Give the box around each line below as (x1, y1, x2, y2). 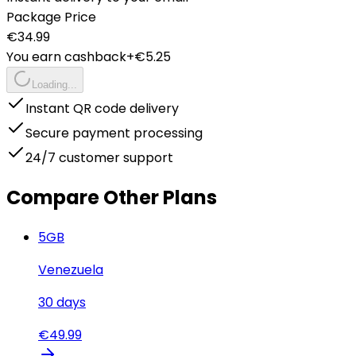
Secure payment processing (25, 123, 203, 142)
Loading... (32, 78, 77, 91)
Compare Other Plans (6, 184, 217, 211)
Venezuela (38, 260, 103, 279)
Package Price (6, 7, 96, 26)
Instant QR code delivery (25, 99, 179, 118)
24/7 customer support (25, 148, 173, 167)
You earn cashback (6, 47, 126, 66)
